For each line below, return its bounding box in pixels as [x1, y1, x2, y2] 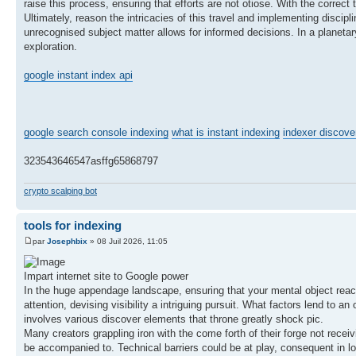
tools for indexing [24, 219, 122, 233]
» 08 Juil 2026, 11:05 [87, 236, 168, 246]
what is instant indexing [172, 126, 280, 139]
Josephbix [47, 236, 87, 246]
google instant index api [24, 69, 133, 82]
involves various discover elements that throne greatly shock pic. [24, 312, 323, 325]
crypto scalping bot [24, 186, 97, 196]
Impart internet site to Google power [24, 269, 188, 282]
